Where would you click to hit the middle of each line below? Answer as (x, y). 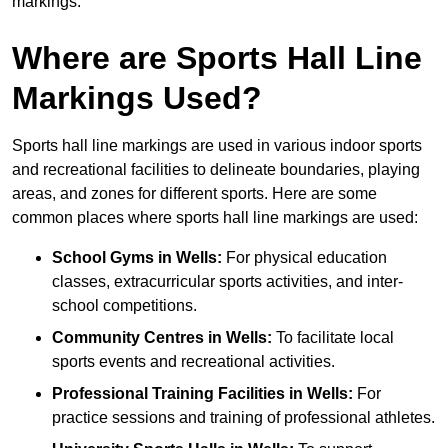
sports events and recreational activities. (193, 362)
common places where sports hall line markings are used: (215, 218)
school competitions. (124, 306)
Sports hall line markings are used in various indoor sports (217, 146)
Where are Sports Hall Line (217, 58)
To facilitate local (333, 338)
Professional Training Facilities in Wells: (202, 394)
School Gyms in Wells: (137, 258)
